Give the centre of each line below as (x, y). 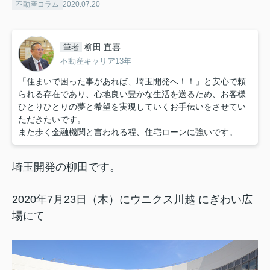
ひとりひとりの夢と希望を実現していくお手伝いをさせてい (132, 107)
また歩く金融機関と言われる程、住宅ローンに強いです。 (128, 132)
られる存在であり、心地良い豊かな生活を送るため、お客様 (132, 94)
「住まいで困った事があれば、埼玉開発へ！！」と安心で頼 (132, 82)
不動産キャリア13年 (96, 61)
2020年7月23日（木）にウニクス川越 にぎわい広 (132, 200)
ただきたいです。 (52, 120)
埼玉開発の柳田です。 (66, 167)
